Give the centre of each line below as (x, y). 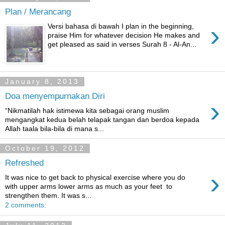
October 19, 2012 (45, 148)
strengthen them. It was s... (48, 196)
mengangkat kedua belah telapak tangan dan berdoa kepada (102, 119)
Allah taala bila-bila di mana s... (54, 128)
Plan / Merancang (38, 12)
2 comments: (26, 205)
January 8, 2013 (42, 82)
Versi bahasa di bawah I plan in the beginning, (121, 26)
